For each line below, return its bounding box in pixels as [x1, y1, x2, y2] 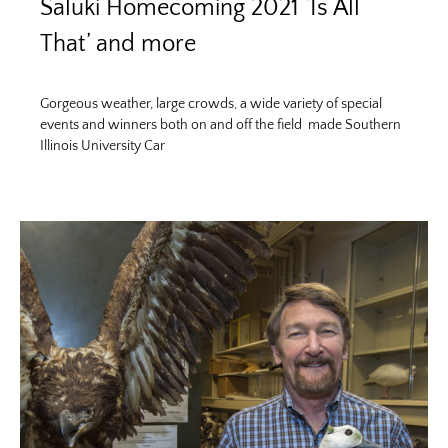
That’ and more [40, 30, 196, 57]
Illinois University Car [40, 137, 165, 154]
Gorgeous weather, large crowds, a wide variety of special [40, 95, 382, 112]
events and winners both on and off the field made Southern [40, 116, 401, 133]
